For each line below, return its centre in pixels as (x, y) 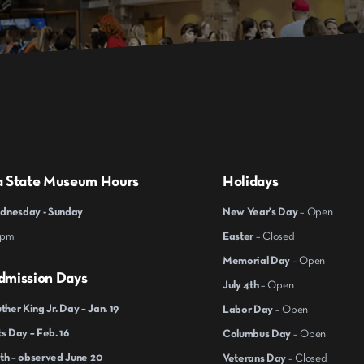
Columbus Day (257, 334)
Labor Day (248, 310)
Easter (238, 236)
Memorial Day (257, 261)
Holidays (251, 182)
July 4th (242, 285)
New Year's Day (260, 212)
